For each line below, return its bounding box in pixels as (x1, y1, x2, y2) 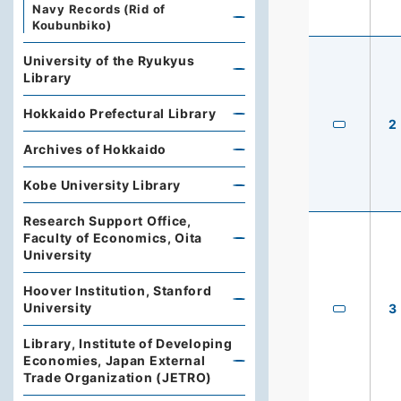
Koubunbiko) (32, 18, 112, 32)
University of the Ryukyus (23, 53, 195, 68)
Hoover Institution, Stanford (23, 283, 212, 298)
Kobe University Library (23, 177, 182, 192)
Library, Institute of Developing (23, 336, 233, 351)
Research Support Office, (23, 213, 192, 228)
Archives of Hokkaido (23, 141, 166, 157)
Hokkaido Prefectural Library (23, 106, 217, 121)
